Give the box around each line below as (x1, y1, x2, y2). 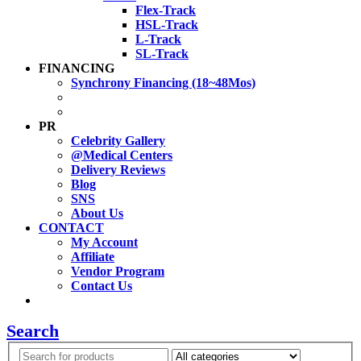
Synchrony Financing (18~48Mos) (71, 76, 255, 89)
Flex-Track (135, 3, 196, 17)
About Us (71, 206, 123, 220)
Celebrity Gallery (71, 134, 165, 147)
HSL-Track (135, 18, 198, 31)
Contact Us (71, 279, 132, 293)
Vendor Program (71, 264, 164, 278)
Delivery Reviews (71, 163, 165, 176)
